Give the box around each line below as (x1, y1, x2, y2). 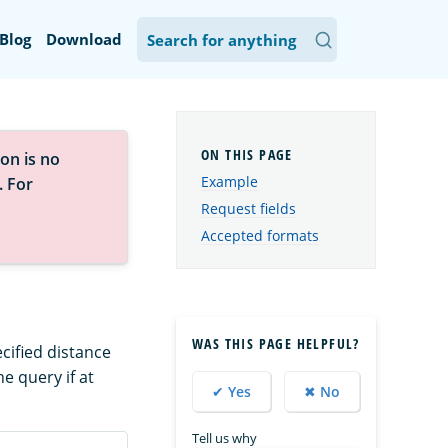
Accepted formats (201, 225, 319, 245)
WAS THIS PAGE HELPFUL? (192, 333, 360, 353)
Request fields (201, 198, 296, 218)
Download (46, 29, 122, 49)
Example (201, 172, 258, 192)
